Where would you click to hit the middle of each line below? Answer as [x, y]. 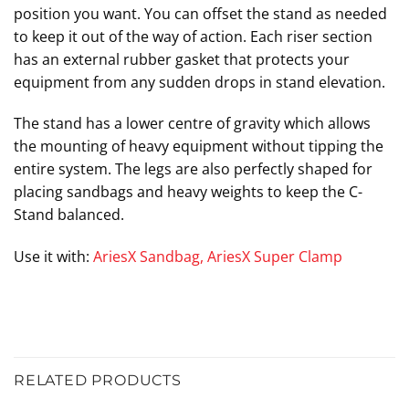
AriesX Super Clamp [275, 257]
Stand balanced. [69, 215]
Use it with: [53, 257]
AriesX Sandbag [147, 257]
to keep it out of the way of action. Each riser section [193, 36]
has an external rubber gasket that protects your [182, 59]
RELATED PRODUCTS [98, 380]
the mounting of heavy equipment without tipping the [199, 147]
